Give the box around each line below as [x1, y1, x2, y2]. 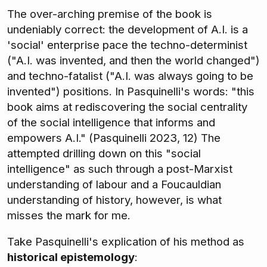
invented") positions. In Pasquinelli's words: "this [7, 84, 254, 98]
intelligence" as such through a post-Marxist [7, 162, 232, 176]
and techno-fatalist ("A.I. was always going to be [7, 69, 253, 83]
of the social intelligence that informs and [7, 115, 215, 129]
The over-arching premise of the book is [7, 7, 212, 21]
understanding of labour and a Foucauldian [7, 177, 221, 191]
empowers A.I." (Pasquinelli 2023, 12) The [7, 131, 221, 145]
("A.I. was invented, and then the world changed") [7, 53, 260, 67]
